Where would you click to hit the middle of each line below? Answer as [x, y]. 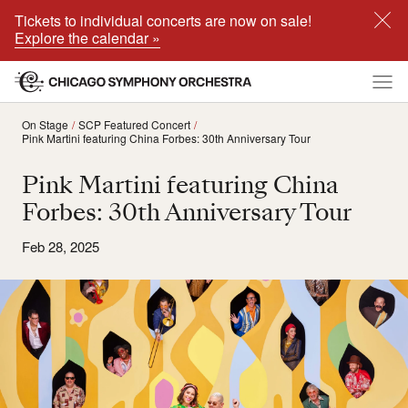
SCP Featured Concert [134, 124]
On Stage [45, 124]
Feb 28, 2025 [61, 246]
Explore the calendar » [87, 38]
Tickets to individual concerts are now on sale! [163, 20]
